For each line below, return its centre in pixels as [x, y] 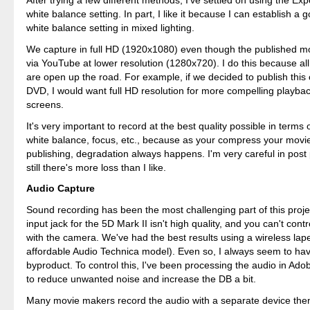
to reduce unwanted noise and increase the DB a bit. [142, 279]
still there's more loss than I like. [97, 167]
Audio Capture [61, 189]
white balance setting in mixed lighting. [111, 28]
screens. [45, 104]
